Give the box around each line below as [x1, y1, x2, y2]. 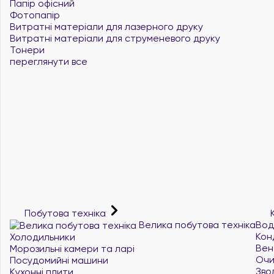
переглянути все [10, 56, 87, 67]
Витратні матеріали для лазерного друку [10, 21, 203, 32]
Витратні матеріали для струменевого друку [10, 32, 220, 44]
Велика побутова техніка [136, 218, 256, 231]
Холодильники [10, 231, 75, 243]
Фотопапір [10, 9, 60, 21]
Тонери [10, 44, 45, 56]
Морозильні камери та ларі [10, 243, 135, 254]
